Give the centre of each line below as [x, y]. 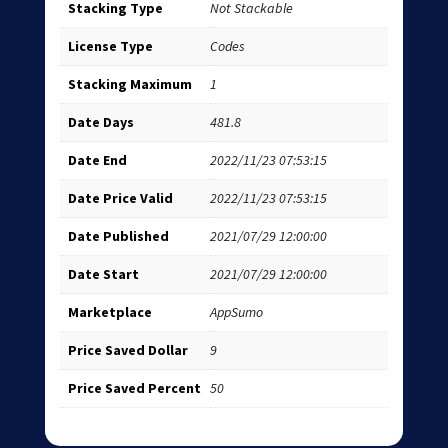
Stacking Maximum [129, 84]
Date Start [103, 274]
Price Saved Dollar [127, 350]
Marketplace [109, 312]
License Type [110, 46]
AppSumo [236, 312]
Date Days [100, 122]
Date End [97, 160]
